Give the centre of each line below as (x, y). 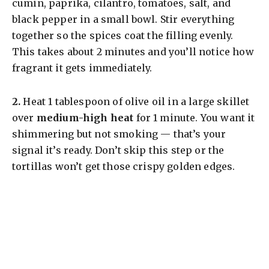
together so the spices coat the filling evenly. (123, 36)
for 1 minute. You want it (194, 118)
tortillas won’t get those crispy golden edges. (124, 167)
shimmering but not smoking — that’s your (119, 134)
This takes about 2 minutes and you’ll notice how (133, 52)
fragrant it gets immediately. (82, 68)
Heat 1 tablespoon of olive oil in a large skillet (135, 102)
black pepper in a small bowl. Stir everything (123, 20)
